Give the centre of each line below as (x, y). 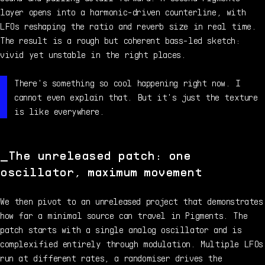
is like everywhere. (59, 111)
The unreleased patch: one (99, 155)
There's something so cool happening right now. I (127, 83)
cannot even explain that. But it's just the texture (136, 97)
